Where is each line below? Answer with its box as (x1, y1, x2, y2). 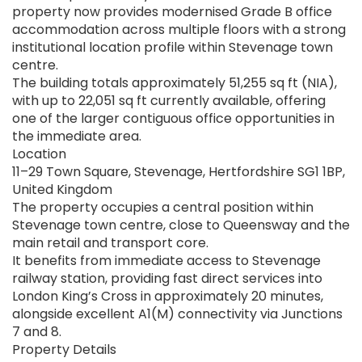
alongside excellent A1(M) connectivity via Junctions (12, 305, 343, 324)
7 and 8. (12, 322, 61, 342)
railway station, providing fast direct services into (12, 269, 322, 288)
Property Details (12, 340, 116, 360)
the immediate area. (12, 127, 141, 146)
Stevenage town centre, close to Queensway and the (12, 216, 350, 235)
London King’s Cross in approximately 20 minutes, (12, 287, 323, 306)
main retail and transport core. (12, 234, 208, 253)
